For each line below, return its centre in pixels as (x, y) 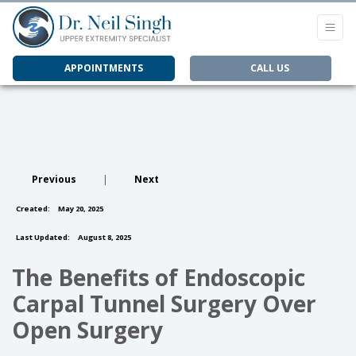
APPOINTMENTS (101, 68)
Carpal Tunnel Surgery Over (164, 304)
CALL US (268, 68)
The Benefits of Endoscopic (159, 277)
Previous (54, 179)
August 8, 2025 (104, 237)
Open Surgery (87, 330)
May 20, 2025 (80, 209)
